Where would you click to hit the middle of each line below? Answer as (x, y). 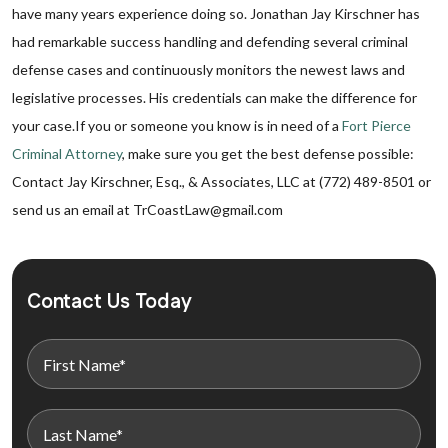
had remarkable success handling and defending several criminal (210, 41)
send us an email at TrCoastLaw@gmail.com (147, 209)
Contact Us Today (109, 302)
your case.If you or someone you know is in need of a (177, 125)
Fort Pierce (376, 125)
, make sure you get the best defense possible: (268, 153)
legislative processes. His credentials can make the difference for (214, 97)
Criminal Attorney (67, 153)
